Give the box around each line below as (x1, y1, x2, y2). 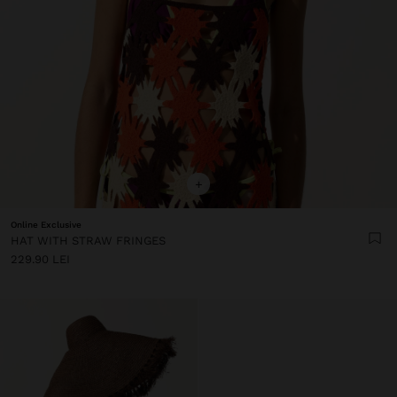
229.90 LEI (11, 252, 70, 266)
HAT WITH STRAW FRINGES (11, 233, 166, 247)
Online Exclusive (11, 219, 82, 230)
